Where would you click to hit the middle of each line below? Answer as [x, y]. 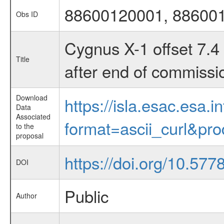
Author [26, 195]
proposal [29, 135]
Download [31, 97]
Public [86, 196]
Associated [33, 116]
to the [25, 126]
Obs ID [27, 14]
